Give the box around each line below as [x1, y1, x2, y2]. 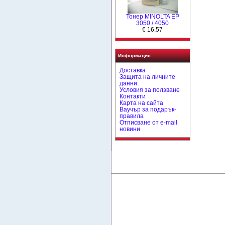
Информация [118, 53, 151, 58]
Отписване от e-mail [120, 119, 178, 126]
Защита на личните [120, 73, 176, 80]
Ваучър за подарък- [120, 105, 177, 113]
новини [120, 125, 141, 133]
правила [120, 112, 144, 120]
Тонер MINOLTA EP [126, 13, 179, 20]
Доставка [120, 66, 146, 74]
